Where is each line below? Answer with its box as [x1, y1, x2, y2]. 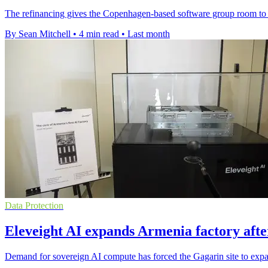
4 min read [79, 29, 119, 39]
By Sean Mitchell [5, 29, 71, 39]
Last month [127, 29, 170, 39]
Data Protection [5, 200, 63, 211]
